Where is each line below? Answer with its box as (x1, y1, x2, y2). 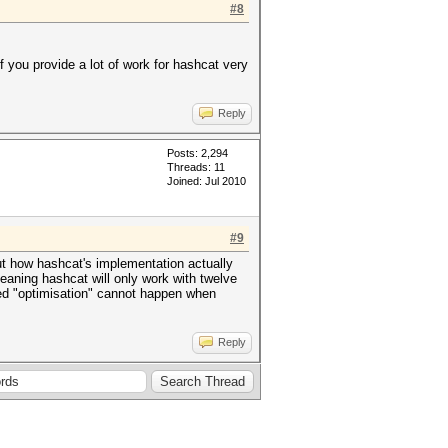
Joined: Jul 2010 (167, 175, 246, 187)
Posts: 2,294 (167, 147, 228, 159)
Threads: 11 (167, 161, 225, 173)
